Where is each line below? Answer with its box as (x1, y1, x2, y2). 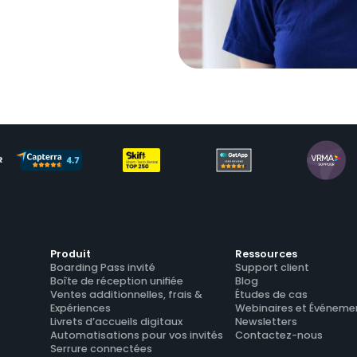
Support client (235, 261, 310, 274)
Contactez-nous (235, 328, 324, 342)
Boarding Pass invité (50, 261, 156, 274)
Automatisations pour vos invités (50, 328, 224, 342)
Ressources (235, 247, 298, 261)
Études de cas (235, 288, 308, 301)
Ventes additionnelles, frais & (50, 288, 203, 301)
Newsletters (235, 315, 298, 328)
